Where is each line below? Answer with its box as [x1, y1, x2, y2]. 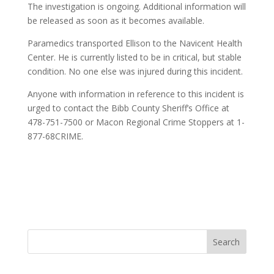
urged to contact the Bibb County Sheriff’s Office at [27, 102, 229, 114]
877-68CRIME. [27, 130, 83, 143]
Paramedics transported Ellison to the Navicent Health [27, 37, 242, 50]
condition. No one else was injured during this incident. [27, 65, 243, 78]
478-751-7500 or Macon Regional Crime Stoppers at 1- [27, 116, 245, 128]
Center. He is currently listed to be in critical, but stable [27, 51, 242, 64]
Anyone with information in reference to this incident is [27, 88, 244, 100]
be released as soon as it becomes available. [27, 15, 204, 27]
